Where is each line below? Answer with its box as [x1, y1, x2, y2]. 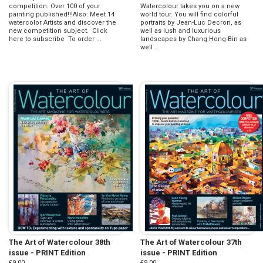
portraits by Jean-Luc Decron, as [140, 18, 241, 26]
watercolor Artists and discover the [9, 18, 116, 26]
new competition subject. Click [9, 26, 107, 35]
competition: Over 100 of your [9, 2, 100, 10]
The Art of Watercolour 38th [9, 238, 110, 247]
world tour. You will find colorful [140, 10, 238, 18]
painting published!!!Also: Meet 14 [9, 10, 114, 18]
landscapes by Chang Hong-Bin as [140, 35, 247, 43]
